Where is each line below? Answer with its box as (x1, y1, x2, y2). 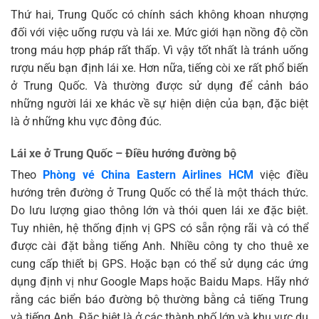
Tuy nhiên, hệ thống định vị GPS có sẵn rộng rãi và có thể (11, 221, 308, 236)
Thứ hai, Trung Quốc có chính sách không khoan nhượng (11, 7, 308, 21)
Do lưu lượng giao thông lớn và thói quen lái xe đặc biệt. (11, 204, 308, 218)
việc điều (253, 168, 308, 182)
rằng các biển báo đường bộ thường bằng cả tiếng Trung (11, 293, 308, 307)
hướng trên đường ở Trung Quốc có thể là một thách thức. (11, 186, 308, 200)
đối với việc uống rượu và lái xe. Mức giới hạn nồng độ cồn (11, 25, 308, 39)
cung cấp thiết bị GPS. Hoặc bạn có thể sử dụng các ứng (11, 257, 308, 271)
